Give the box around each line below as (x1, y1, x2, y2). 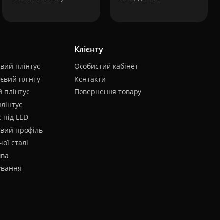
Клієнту (74, 44, 103, 55)
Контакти (74, 74, 106, 83)
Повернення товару (74, 87, 141, 96)
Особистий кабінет (74, 61, 138, 71)
